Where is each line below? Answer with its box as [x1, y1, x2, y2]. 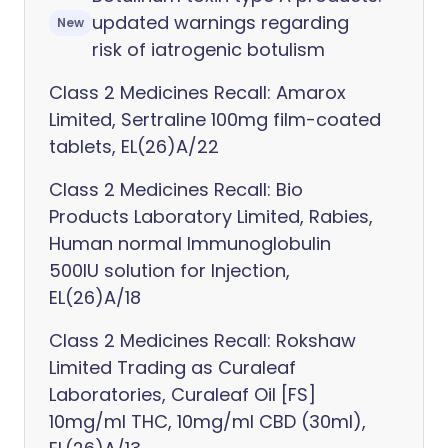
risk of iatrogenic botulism [92, 37, 325, 62]
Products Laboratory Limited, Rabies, [49, 204, 373, 229]
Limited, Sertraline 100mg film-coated [49, 107, 381, 132]
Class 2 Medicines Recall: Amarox [49, 80, 346, 105]
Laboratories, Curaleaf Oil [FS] [49, 382, 316, 407]
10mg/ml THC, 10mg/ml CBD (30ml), [49, 409, 366, 434]
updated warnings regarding [92, 10, 349, 35]
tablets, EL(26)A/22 [49, 134, 219, 159]
